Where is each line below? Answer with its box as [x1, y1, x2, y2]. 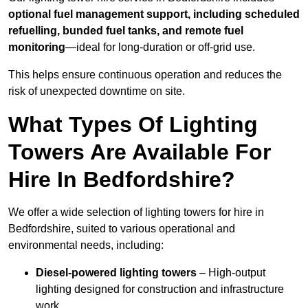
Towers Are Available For [8, 140, 271, 165]
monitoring [8, 41, 65, 54]
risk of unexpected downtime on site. [8, 85, 185, 98]
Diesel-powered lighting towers [36, 267, 197, 279]
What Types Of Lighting [8, 112, 258, 137]
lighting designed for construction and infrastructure [36, 283, 284, 296]
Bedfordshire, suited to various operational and [8, 223, 235, 235]
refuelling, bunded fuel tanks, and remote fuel [8, 25, 243, 37]
